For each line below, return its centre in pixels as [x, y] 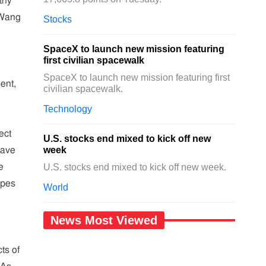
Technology [68, 109]
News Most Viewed [104, 220]
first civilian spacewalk [94, 60]
